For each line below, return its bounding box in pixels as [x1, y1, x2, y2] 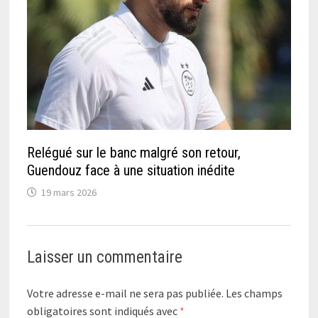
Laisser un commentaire [26, 248, 182, 268]
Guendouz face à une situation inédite [26, 162, 235, 180]
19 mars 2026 [40, 186, 97, 199]
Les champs [225, 286, 283, 301]
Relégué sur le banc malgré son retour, [26, 144, 241, 162]
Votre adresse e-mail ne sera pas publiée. [26, 286, 224, 301]
